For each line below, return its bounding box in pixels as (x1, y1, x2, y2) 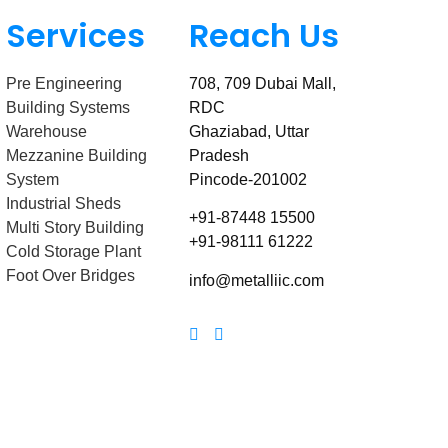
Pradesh (188, 147, 249, 165)
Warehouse (6, 123, 88, 141)
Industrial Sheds (6, 195, 122, 213)
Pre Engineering (6, 75, 123, 93)
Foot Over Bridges (6, 267, 136, 285)
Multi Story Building (6, 219, 145, 237)
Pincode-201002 (188, 171, 307, 189)
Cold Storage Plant (6, 243, 142, 261)
